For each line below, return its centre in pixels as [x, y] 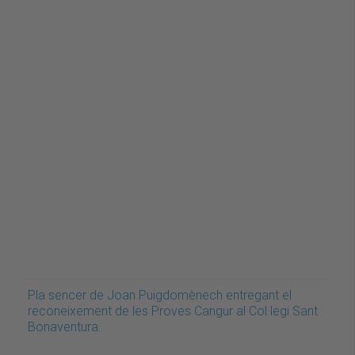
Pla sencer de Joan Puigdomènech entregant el [160, 295]
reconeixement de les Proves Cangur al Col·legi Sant [173, 311]
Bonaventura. [65, 326]
